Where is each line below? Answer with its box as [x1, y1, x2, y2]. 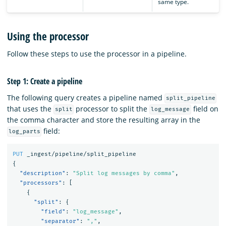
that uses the [7, 103, 53, 114]
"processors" [19, 180, 62, 187]
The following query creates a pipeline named [7, 92, 164, 102]
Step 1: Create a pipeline [7, 76, 82, 87]
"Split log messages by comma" [72, 170, 175, 177]
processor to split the [74, 103, 150, 114]
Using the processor [7, 29, 89, 43]
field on [191, 103, 218, 114]
